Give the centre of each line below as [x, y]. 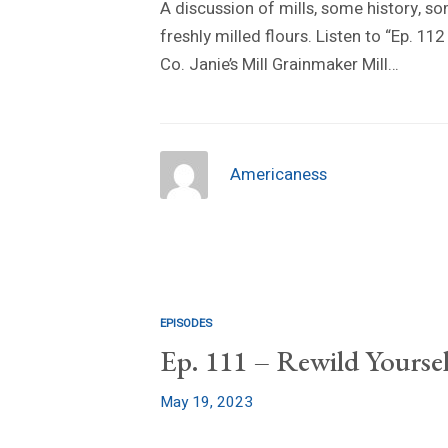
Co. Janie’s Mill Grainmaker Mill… [279, 65]
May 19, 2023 [206, 402]
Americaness [278, 175]
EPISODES [186, 324]
